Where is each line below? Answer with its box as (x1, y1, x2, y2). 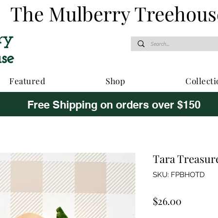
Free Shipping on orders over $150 (27, 98, 200, 111)
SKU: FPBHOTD (153, 170, 205, 179)
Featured (9, 75, 46, 86)
